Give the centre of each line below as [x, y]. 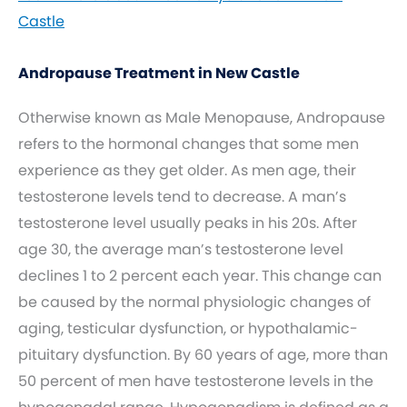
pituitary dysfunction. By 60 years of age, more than [203, 355]
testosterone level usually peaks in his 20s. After [188, 223]
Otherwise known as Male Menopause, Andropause [202, 118]
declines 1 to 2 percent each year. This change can [200, 276]
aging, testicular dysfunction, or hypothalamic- [188, 328]
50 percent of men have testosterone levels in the [196, 381]
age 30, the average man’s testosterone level [181, 249]
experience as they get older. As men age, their [187, 170]
